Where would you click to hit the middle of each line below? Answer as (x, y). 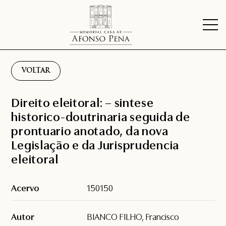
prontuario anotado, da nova (90, 131)
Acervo (25, 188)
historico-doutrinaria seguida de (101, 117)
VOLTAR (36, 71)
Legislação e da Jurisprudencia (95, 146)
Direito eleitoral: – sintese (82, 103)
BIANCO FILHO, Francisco (133, 217)
